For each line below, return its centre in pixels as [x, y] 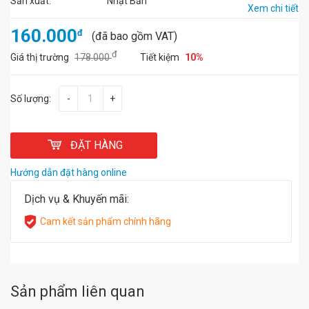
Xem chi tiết [273, 8]
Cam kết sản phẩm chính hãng [106, 221]
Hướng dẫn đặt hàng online [69, 172]
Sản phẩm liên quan [78, 291]
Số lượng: [31, 98]
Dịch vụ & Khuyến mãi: [77, 199]
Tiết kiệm [161, 57]
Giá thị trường [41, 57]
